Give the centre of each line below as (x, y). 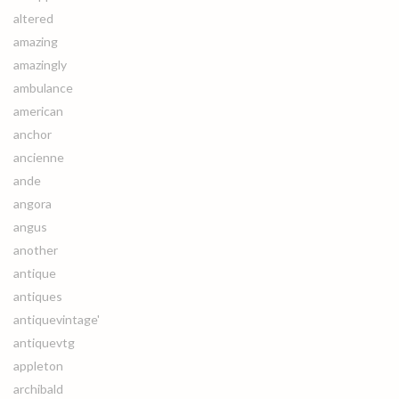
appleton (38, 366)
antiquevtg (44, 342)
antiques (38, 296)
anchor (33, 134)
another (36, 250)
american (38, 111)
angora (33, 204)
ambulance (43, 88)
